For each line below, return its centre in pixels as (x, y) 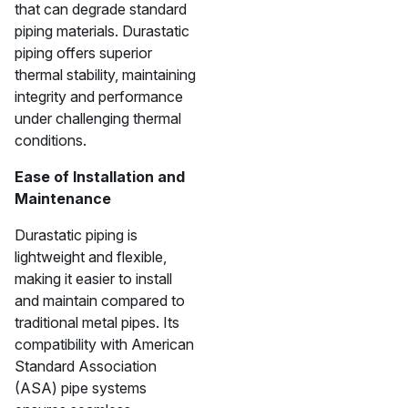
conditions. (51, 140)
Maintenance (63, 199)
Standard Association (86, 366)
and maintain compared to (100, 301)
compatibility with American (104, 344)
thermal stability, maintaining (105, 75)
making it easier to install (93, 279)
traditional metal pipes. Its (97, 322)
